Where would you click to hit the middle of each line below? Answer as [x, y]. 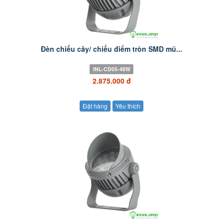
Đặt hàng [95, 106]
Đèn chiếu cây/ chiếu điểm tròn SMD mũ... [111, 49]
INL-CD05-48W [111, 69]
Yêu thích [128, 106]
